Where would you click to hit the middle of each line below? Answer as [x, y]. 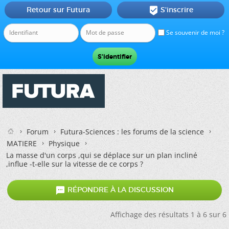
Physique [64, 143]
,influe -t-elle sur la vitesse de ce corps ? [75, 164]
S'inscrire [177, 10]
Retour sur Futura [58, 10]
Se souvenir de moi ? [194, 32]
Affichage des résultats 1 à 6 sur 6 [168, 214]
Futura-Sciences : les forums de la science [132, 132]
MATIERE [22, 143]
